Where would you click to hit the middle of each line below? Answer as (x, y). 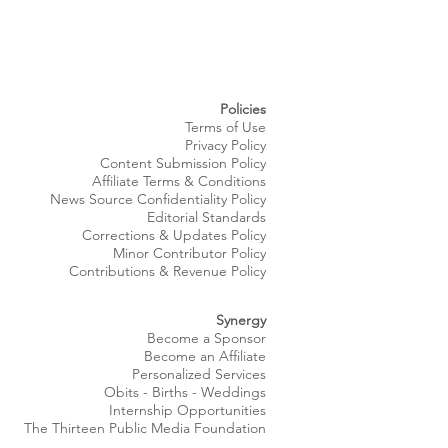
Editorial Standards (206, 217)
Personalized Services (199, 374)
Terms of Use (225, 127)
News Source (93, 199)
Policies (243, 109)
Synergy (241, 320)
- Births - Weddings (202, 392)
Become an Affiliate (205, 356)
